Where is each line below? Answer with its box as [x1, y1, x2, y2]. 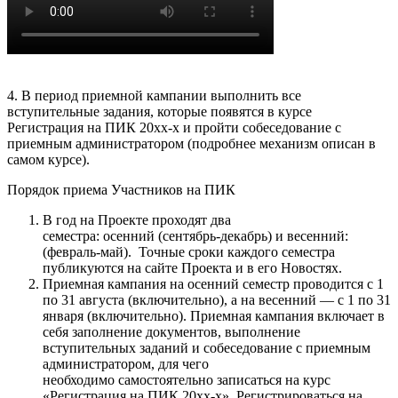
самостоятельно [118, 371, 213, 387]
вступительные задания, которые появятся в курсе [7, 103, 312, 119]
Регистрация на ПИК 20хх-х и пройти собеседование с [7, 119, 341, 135]
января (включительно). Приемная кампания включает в [43, 307, 385, 323]
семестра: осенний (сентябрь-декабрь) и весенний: [43, 227, 348, 243]
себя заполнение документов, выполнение [43, 323, 300, 339]
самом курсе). [7, 151, 90, 167]
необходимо [43, 371, 118, 387]
